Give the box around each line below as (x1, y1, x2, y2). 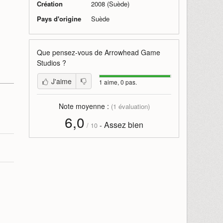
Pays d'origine (37, 14, 81, 23)
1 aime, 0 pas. (99, 78, 137, 86)
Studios (37, 58, 60, 68)
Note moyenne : (58, 101, 111, 111)
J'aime (51, 76, 72, 86)
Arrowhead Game (105, 47, 160, 57)
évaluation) (116, 102, 150, 111)
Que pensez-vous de (37, 47, 105, 57)
